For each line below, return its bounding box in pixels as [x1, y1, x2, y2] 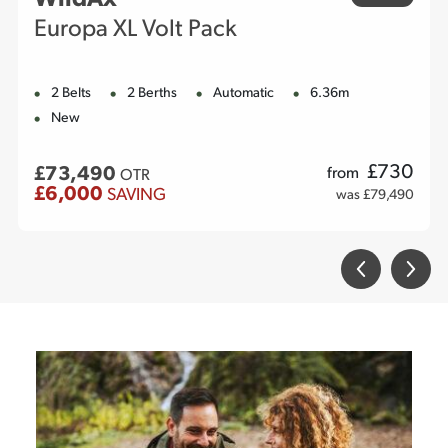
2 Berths [127, 85, 177, 101]
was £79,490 [336, 187, 414, 203]
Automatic [213, 85, 274, 101]
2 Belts [51, 85, 91, 101]
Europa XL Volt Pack [34, 17, 237, 42]
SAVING [107, 186, 166, 204]
